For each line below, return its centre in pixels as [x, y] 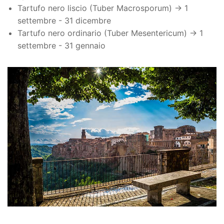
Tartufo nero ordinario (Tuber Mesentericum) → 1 [110, 33]
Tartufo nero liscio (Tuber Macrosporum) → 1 [103, 8]
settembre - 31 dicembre [64, 21]
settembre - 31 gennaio [61, 46]
